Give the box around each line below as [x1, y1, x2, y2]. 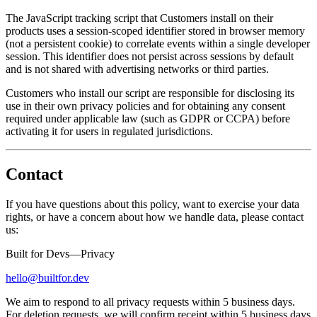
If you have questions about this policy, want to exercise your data [6, 197, 299, 210]
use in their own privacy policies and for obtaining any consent [6, 100, 285, 113]
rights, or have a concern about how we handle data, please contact [6, 210, 304, 223]
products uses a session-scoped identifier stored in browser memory [6, 25, 305, 38]
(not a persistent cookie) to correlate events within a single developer [6, 38, 310, 50]
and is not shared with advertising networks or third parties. [6, 63, 269, 76]
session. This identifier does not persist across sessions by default [6, 50, 294, 63]
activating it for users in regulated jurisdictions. [6, 125, 213, 138]
